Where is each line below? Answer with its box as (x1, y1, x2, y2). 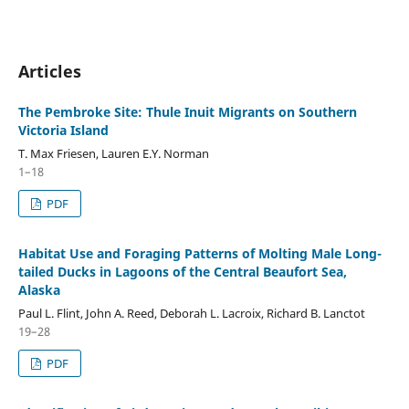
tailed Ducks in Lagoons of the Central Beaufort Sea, (17, 262, 347, 280)
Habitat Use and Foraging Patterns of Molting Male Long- (17, 244, 382, 262)
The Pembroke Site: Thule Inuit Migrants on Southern (17, 102, 357, 121)
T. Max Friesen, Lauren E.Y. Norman (17, 144, 209, 162)
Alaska (17, 280, 60, 299)
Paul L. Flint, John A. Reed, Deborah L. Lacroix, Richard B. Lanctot (17, 304, 365, 321)
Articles (17, 59, 81, 82)
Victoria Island (17, 121, 109, 139)
